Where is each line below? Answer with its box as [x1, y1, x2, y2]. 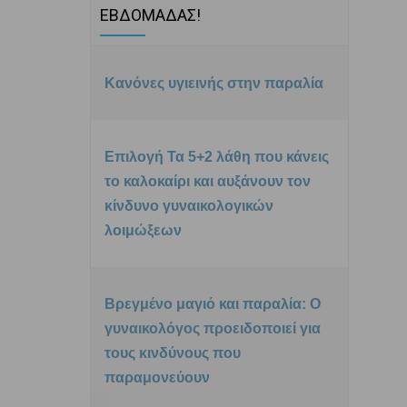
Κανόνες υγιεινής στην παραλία [104, 74, 323, 91]
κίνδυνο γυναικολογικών [104, 197, 273, 213]
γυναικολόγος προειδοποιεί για [104, 320, 321, 336]
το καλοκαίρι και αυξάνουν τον [104, 173, 311, 189]
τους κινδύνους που [104, 344, 241, 361]
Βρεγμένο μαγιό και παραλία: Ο [104, 295, 321, 312]
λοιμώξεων [104, 222, 182, 238]
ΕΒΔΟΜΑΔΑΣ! [99, 5, 201, 25]
